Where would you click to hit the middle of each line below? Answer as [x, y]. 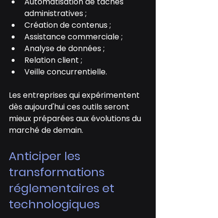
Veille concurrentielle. [66, 72]
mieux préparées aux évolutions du [76, 119]
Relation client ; [53, 60]
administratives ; [55, 14]
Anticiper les [46, 156]
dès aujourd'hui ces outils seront [70, 107]
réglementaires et [63, 188]
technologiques [54, 204]
